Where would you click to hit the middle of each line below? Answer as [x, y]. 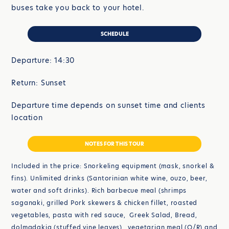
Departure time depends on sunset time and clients [108, 106]
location [27, 118]
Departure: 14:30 [43, 61]
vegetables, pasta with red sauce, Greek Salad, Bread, [104, 215]
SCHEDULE [114, 34]
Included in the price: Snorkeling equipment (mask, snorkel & [113, 166]
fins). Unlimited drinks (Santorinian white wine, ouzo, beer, [109, 178]
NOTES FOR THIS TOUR [114, 144]
